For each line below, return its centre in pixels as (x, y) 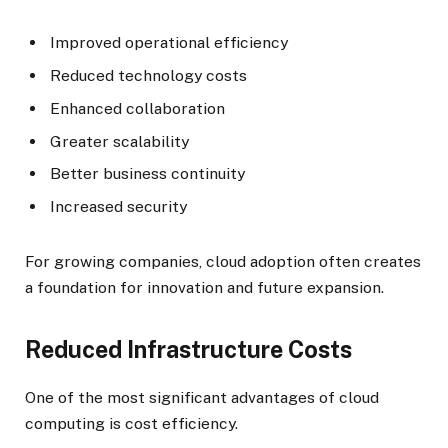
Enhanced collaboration (137, 108)
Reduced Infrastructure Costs (188, 350)
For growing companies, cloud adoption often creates (223, 261)
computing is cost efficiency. (131, 424)
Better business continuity (147, 174)
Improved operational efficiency (169, 42)
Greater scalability (119, 141)
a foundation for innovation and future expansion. (204, 287)
